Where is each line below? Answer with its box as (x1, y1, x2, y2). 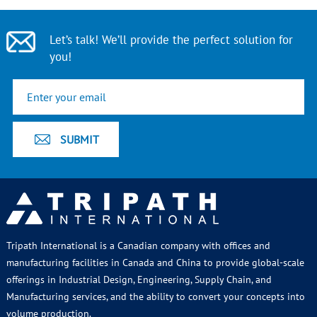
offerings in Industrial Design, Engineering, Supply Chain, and (6, 273, 272, 287)
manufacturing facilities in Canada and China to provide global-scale (6, 256, 304, 270)
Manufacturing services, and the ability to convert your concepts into (6, 290, 305, 304)
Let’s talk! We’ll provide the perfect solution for (50, 32, 294, 48)
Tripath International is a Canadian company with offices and (6, 239, 270, 253)
